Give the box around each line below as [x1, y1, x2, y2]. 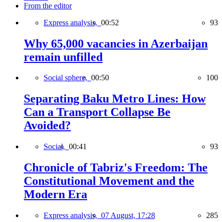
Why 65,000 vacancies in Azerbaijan [24, 37, 208, 50]
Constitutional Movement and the [24, 174, 194, 188]
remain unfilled [24, 50, 103, 63]
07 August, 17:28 [101, 211, 155, 220]
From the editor [24, 1, 72, 10]
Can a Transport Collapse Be [24, 106, 170, 119]
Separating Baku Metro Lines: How [24, 92, 206, 106]
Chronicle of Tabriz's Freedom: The [24, 161, 208, 174]
